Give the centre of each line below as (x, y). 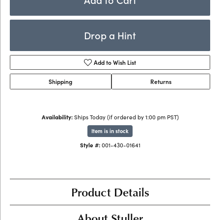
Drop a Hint (110, 35)
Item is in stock (110, 131)
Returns (161, 82)
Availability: (57, 117)
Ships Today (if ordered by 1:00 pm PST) (126, 117)
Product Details (110, 192)
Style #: (90, 145)
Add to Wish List (115, 62)
